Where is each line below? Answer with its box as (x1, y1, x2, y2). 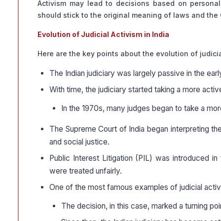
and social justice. (49, 137, 110, 147)
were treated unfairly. (49, 166, 122, 176)
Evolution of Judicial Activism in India (37, 30, 169, 39)
